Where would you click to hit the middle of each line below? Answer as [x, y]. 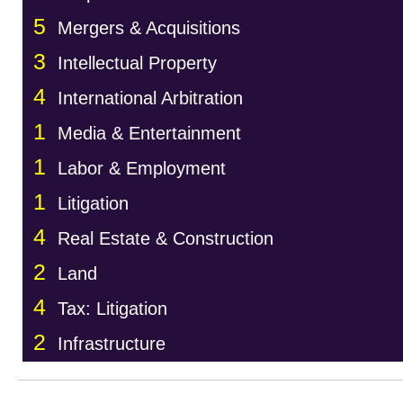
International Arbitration [150, 98]
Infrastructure [112, 344]
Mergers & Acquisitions [149, 28]
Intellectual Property [137, 63]
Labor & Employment [142, 168]
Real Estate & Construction [166, 238]
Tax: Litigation [112, 309]
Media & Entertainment [149, 133]
